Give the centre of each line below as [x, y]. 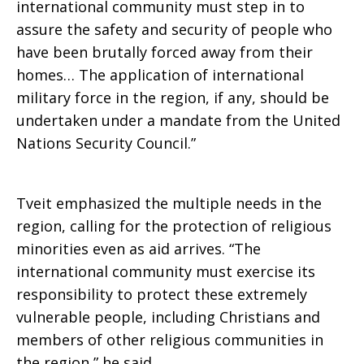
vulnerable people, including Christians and [168, 317]
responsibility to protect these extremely [162, 294]
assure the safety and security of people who [174, 29]
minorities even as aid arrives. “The [139, 249]
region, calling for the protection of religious [174, 226]
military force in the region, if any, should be [173, 97]
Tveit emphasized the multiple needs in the [169, 203]
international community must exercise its [166, 271]
